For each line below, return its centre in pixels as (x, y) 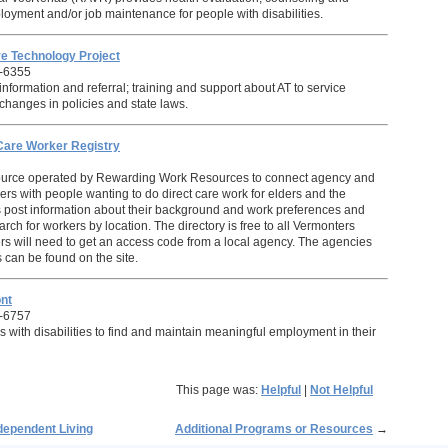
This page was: (218, 390)
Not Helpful (341, 390)
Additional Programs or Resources (274, 429)
